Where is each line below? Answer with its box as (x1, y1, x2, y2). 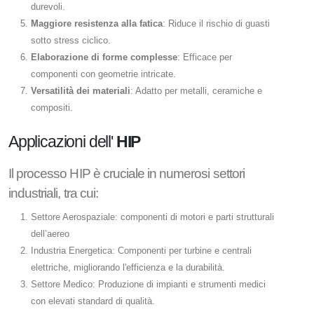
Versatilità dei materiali (31, 86, 130, 97)
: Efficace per (177, 52, 232, 63)
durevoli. (31, 1, 65, 13)
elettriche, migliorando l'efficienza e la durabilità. (31, 262, 225, 273)
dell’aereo (31, 228, 69, 240)
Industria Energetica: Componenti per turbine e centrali (31, 245, 252, 257)
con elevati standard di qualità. (31, 296, 155, 307)
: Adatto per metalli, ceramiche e (130, 86, 262, 97)
